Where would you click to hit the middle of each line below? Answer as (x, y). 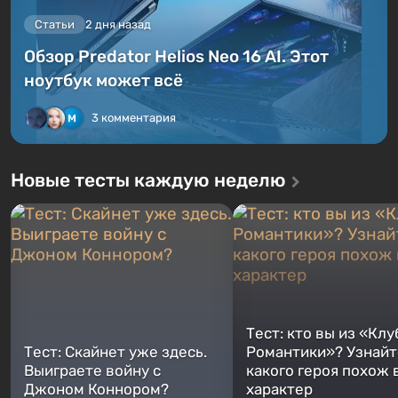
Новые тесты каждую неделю (148, 180)
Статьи (55, 24)
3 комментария (134, 118)
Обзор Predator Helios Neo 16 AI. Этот (176, 56)
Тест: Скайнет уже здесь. (115, 352)
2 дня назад (118, 24)
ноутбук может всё (103, 80)
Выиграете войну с (92, 370)
